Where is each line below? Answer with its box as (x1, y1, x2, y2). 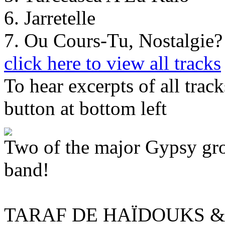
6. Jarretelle (4, 7, 95, 29)
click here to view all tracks (4, 52, 221, 74)
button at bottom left (4, 97, 167, 119)
